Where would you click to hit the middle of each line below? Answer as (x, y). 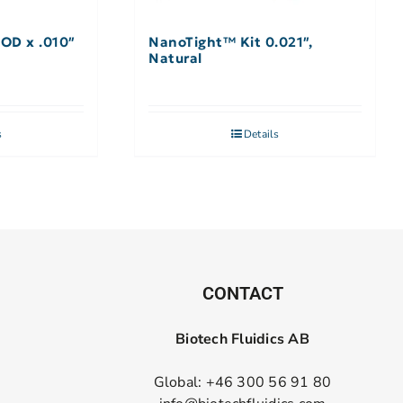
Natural (175, 58)
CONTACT (242, 294)
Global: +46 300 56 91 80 (242, 383)
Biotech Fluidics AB (242, 340)
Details (261, 134)
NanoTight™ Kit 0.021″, (231, 42)
